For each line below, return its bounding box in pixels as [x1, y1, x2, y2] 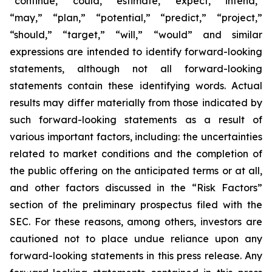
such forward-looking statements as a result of [10, 114, 262, 126]
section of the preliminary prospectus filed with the [10, 199, 262, 211]
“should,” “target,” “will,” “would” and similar [10, 29, 262, 41]
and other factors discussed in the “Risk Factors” [10, 182, 262, 194]
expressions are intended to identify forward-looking [10, 46, 262, 58]
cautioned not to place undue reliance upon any [10, 233, 262, 245]
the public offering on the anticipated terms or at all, [10, 165, 262, 177]
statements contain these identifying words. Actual [10, 80, 262, 92]
